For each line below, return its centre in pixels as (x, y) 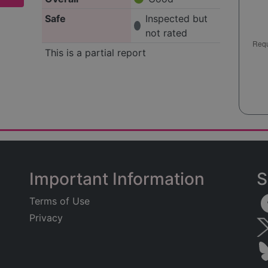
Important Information (117, 179)
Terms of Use (60, 201)
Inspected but (176, 19)
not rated (166, 33)
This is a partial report (96, 53)
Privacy (46, 218)
